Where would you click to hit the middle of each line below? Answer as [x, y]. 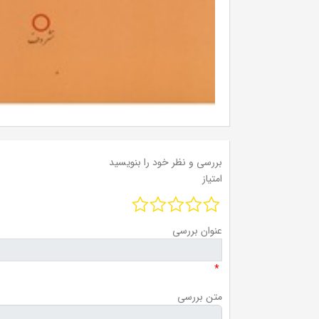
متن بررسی [200, 297]
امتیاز [212, 178]
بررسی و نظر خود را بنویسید [166, 162]
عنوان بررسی [197, 231]
